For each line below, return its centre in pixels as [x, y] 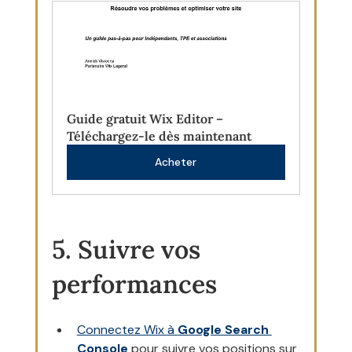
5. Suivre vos [129, 250]
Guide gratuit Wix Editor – [146, 119]
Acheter [176, 162]
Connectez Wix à [127, 330]
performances [134, 284]
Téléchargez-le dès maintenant [159, 136]
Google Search [224, 330]
